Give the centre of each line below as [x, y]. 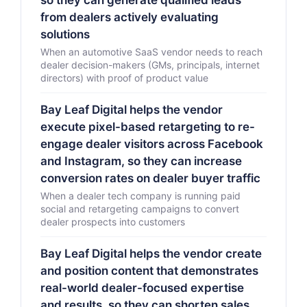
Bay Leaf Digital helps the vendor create [151, 254]
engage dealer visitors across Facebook [152, 144]
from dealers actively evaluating [130, 17]
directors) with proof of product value [124, 78]
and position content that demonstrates [149, 271]
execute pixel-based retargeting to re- [148, 127]
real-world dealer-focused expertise [142, 288]
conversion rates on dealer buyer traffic [150, 178]
